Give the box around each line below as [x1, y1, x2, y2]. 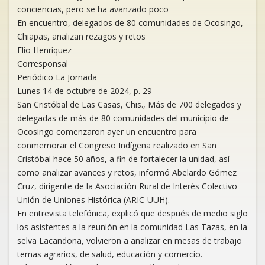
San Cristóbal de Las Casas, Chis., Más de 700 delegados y [17, 99, 241, 110]
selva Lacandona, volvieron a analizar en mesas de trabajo [17, 235, 242, 246]
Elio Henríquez [17, 44, 72, 56]
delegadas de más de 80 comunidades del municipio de [17, 112, 229, 124]
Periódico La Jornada [17, 72, 97, 83]
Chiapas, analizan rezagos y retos [17, 31, 146, 42]
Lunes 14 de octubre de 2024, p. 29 [17, 85, 152, 96]
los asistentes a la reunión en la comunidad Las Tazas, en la [17, 221, 247, 232]
